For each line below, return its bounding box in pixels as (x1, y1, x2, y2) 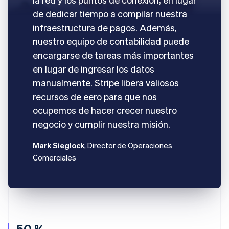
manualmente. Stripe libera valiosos (33, 76, 179, 88)
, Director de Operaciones (84, 140, 172, 150)
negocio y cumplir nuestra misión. (33, 118, 170, 130)
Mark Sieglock (33, 140, 84, 150)
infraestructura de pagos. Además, (33, 21, 177, 33)
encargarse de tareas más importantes (33, 49, 194, 61)
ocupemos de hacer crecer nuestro (33, 104, 177, 116)
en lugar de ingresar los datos (33, 62, 154, 75)
